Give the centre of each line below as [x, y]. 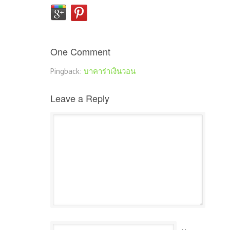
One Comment [80, 52]
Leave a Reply [80, 98]
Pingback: [67, 71]
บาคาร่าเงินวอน [110, 71]
